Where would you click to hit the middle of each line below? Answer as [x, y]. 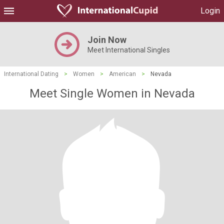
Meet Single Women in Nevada [112, 93]
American [122, 74]
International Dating [31, 74]
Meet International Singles [128, 50]
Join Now [107, 40]
